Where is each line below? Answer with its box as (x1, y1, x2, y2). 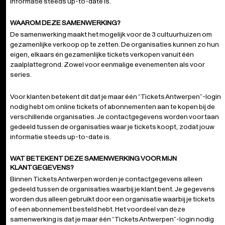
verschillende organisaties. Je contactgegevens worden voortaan (10, 112, 219, 121)
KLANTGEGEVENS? (10, 163, 74, 172)
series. (10, 70, 32, 79)
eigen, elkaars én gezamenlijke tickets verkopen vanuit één (10, 50, 194, 59)
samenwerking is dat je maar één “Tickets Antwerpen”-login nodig (10, 214, 214, 223)
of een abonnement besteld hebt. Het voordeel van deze (10, 204, 185, 213)
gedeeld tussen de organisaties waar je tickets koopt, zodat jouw (10, 122, 214, 131)
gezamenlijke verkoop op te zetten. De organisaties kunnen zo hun (10, 40, 219, 49)
